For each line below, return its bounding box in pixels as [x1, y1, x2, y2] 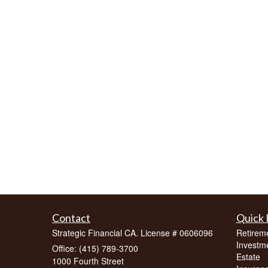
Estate [236, 250, 260, 263]
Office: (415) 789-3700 [52, 242, 138, 254]
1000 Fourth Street [52, 254, 124, 267]
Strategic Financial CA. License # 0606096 [52, 226, 213, 239]
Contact [52, 211, 90, 224]
